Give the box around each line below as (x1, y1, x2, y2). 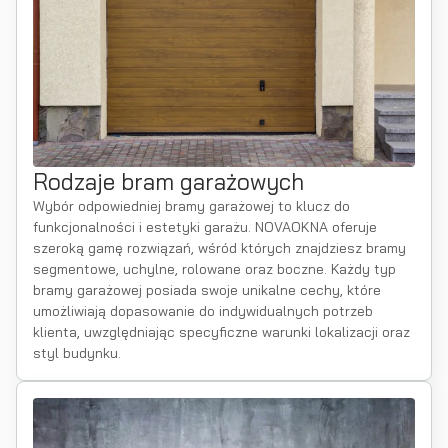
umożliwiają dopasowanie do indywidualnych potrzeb (33, 302, 373, 320)
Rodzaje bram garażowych (33, 167, 304, 196)
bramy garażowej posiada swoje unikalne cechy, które (33, 281, 381, 299)
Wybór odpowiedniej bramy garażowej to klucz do (33, 197, 350, 215)
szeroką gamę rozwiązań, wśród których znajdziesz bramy (33, 239, 406, 257)
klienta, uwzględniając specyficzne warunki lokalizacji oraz (33, 323, 410, 341)
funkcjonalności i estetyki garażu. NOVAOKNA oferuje (33, 218, 377, 236)
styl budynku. (33, 344, 121, 362)
